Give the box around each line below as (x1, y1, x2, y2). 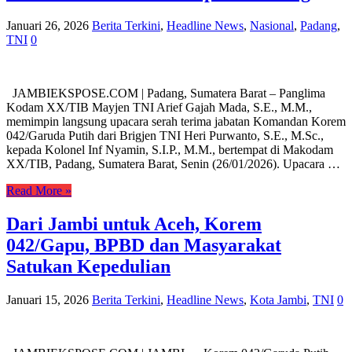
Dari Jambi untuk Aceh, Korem (6, 213, 262, 234)
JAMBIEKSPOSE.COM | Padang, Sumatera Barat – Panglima (6, 86, 325, 100)
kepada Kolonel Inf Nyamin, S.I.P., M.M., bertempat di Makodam (6, 142, 333, 156)
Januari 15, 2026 (6, 292, 89, 306)
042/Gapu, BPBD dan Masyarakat (6, 234, 281, 255)
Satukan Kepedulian (6, 255, 170, 277)
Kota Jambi (250, 292, 306, 306)
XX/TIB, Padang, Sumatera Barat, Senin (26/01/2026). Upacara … (6, 156, 340, 170)
